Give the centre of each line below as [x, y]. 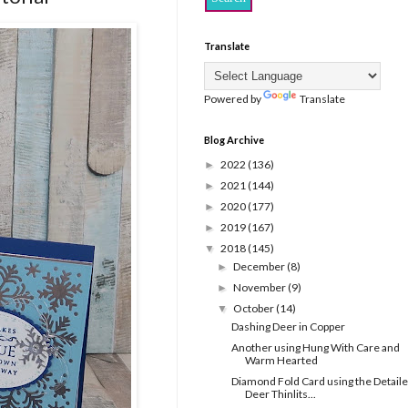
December [260, 267]
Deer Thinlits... [280, 394]
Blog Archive [234, 140]
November [261, 288]
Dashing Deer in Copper [288, 327]
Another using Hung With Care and [315, 348]
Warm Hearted [281, 361]
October [255, 309]
